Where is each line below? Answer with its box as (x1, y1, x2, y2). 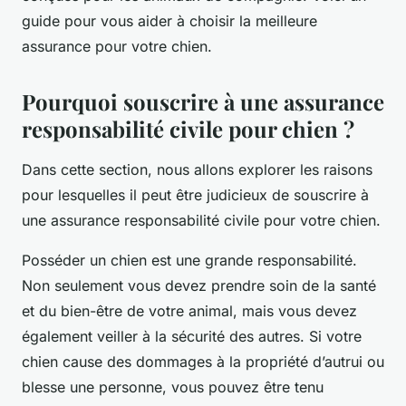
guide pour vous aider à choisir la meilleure (22, 12, 317, 31)
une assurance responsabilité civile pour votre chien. (22, 211, 381, 230)
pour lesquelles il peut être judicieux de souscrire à (22, 186, 369, 205)
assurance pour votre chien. (22, 37, 212, 56)
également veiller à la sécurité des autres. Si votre (22, 327, 362, 346)
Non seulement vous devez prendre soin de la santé (22, 276, 376, 295)
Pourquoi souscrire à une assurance (22, 87, 384, 117)
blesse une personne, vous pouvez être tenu (22, 378, 324, 397)
